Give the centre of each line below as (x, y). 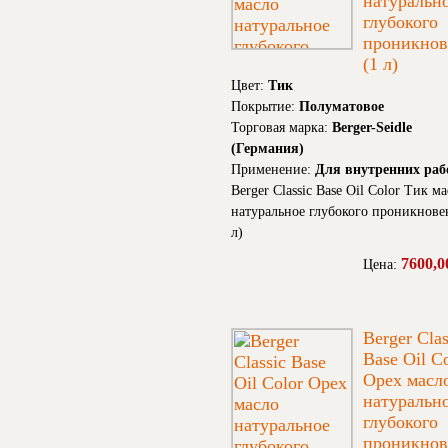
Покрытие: (265, 107)
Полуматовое (341, 107)
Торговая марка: (281, 128)
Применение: (273, 170)
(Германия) (267, 149)
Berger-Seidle (372, 128)
